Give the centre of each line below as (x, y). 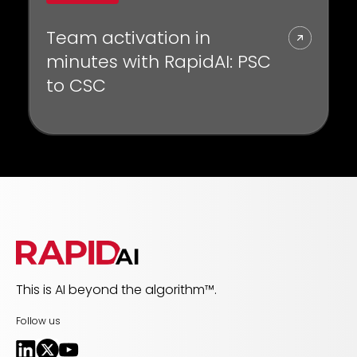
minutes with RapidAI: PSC (158, 62)
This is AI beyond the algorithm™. (116, 289)
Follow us (38, 320)
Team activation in (128, 38)
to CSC (76, 86)
